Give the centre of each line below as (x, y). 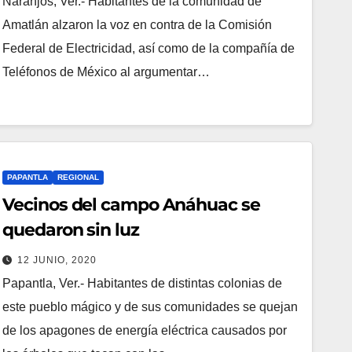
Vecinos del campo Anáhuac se (131, 204)
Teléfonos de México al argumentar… (106, 71)
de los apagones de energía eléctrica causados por (145, 330)
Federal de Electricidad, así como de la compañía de (149, 48)
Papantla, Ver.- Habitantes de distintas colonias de (143, 283)
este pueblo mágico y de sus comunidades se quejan (150, 306)
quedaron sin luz (71, 229)
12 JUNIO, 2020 (57, 260)
